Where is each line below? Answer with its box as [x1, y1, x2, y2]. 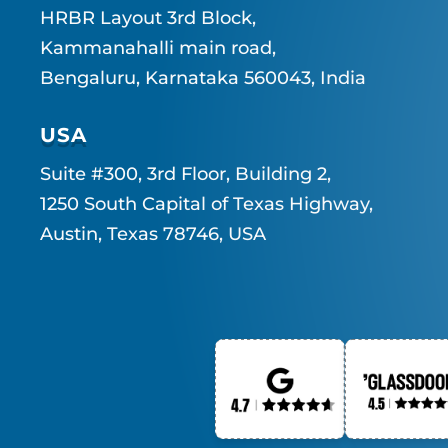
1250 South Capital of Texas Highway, [40, 193, 373, 216]
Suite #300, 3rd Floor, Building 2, [40, 163, 331, 186]
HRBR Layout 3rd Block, [40, 7, 256, 30]
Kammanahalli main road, [40, 37, 276, 60]
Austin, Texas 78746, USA [40, 223, 266, 246]
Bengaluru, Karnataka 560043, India [40, 67, 366, 90]
